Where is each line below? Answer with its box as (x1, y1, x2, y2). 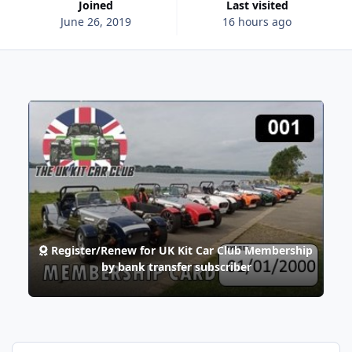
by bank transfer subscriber (101, 258, 251, 274)
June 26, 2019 (60, 13, 131, 29)
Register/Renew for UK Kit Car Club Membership (48, 242, 313, 258)
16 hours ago (222, 13, 292, 29)
